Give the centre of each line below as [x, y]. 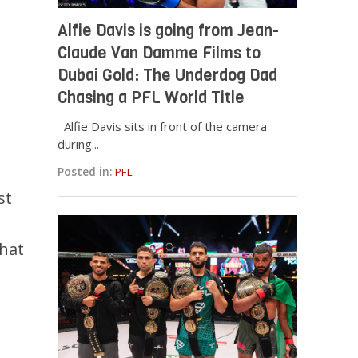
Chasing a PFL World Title [151, 97]
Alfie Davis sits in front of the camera [163, 126]
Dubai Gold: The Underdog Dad [168, 75]
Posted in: [85, 171]
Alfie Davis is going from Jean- [169, 30]
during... [79, 143]
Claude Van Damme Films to [159, 53]
